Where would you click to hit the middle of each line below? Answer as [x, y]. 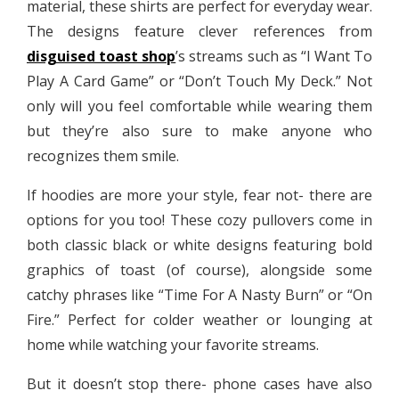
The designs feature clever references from [199, 31]
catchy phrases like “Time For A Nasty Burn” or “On [199, 294]
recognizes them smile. [103, 155]
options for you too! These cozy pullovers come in [199, 220]
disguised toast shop [102, 56]
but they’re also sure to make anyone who [199, 130]
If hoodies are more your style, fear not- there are [199, 195]
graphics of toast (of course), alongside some [199, 269]
